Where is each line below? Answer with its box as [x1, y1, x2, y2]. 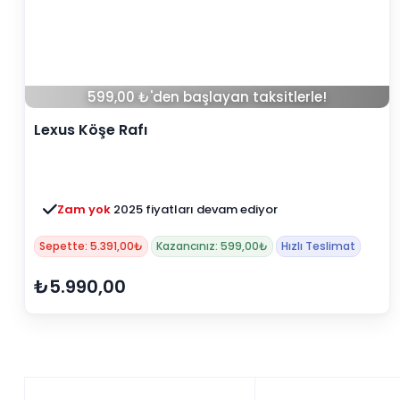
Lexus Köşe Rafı [34, 120, 147, 141]
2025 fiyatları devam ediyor [113, 201, 278, 219]
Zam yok [57, 201, 113, 219]
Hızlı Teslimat [281, 238, 355, 254]
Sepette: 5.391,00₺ [39, 238, 143, 254]
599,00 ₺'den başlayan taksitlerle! [87, 87, 327, 107]
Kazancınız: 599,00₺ [156, 238, 268, 254]
